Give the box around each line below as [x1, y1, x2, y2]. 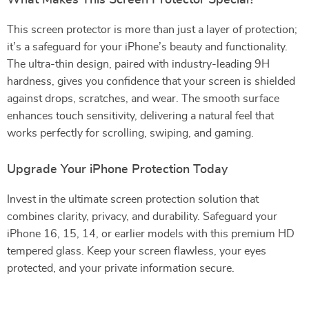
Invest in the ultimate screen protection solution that [7, 194, 259, 205]
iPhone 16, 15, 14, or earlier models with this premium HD [7, 228, 295, 239]
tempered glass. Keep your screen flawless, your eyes [7, 246, 266, 257]
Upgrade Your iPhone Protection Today [7, 163, 228, 176]
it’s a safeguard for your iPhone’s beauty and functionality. [7, 41, 288, 52]
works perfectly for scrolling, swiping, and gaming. [7, 128, 254, 139]
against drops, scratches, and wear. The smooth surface [7, 93, 279, 104]
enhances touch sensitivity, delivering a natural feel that [7, 110, 274, 121]
